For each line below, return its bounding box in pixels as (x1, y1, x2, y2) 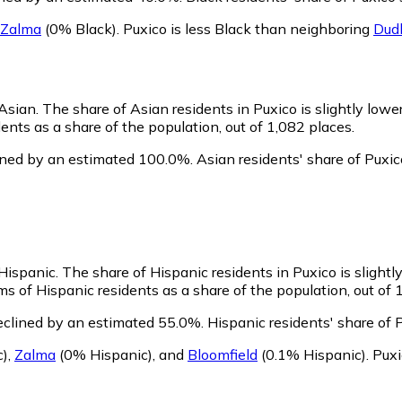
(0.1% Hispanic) (258, 345, 366, 364)
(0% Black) (41, 19, 117, 38)
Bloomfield (188, 345, 258, 364)
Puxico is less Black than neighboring (123, 19, 373, 38)
